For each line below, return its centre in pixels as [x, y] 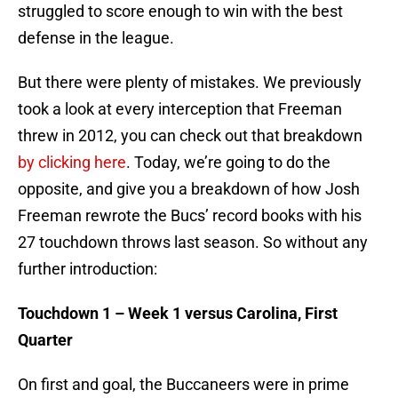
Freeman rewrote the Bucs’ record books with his [190, 216]
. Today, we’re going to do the [228, 163]
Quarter [45, 340]
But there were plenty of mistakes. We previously [190, 83]
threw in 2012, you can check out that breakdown [190, 136]
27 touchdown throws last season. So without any [193, 243]
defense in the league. [96, 38]
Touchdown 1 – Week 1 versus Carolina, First [178, 314]
